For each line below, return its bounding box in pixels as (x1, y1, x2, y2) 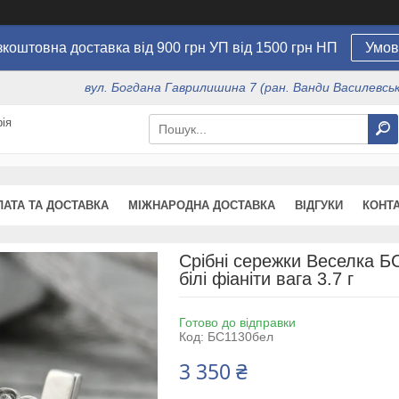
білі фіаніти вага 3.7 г (178, 268, 354, 289)
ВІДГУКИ (295, 198, 343, 212)
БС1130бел (207, 329, 273, 344)
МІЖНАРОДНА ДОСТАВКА (128, 198, 275, 212)
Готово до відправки (178, 314, 296, 330)
